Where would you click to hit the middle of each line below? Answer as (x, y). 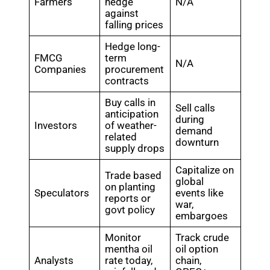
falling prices (134, 25)
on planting (130, 187)
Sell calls (196, 108)
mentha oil (129, 249)
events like (200, 193)
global (190, 181)
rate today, (129, 260)
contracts (127, 81)
